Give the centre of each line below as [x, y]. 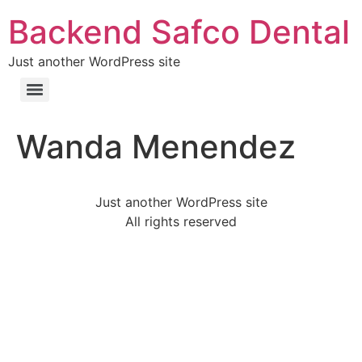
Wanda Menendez [156, 147]
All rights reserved [181, 221]
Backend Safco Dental [179, 32]
